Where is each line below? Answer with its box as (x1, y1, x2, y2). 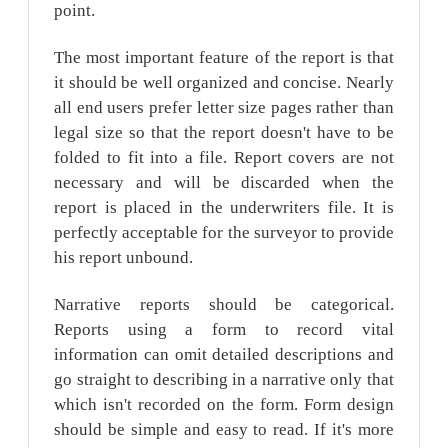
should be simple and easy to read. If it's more (54, 419, 394, 439)
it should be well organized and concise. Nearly (54, 73, 394, 93)
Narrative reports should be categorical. (54, 294, 394, 314)
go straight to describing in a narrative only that (54, 369, 394, 389)
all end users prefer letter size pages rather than (54, 98, 394, 118)
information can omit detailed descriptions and (54, 344, 394, 364)
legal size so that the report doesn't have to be (54, 123, 394, 143)
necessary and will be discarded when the (54, 173, 394, 193)
